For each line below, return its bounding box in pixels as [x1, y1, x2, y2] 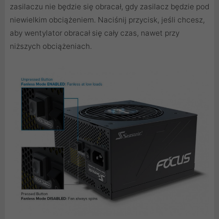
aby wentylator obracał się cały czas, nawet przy [10, 28, 179, 38]
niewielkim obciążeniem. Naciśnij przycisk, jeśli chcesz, [10, 15, 205, 25]
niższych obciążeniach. [10, 42, 92, 51]
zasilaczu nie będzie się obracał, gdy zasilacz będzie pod [10, 2, 209, 12]
